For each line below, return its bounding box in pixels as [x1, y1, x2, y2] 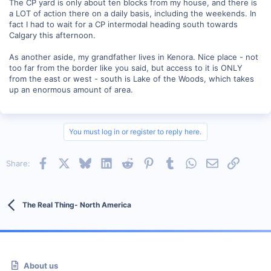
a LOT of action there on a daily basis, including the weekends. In [9, 8, 256, 18]
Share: [6, 158, 30, 168]
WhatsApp [196, 157, 235, 167]
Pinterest [154, 157, 189, 167]
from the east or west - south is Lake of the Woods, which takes [9, 74, 254, 83]
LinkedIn [111, 157, 143, 167]
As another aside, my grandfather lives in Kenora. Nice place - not [9, 52, 258, 62]
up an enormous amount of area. [9, 85, 133, 94]
